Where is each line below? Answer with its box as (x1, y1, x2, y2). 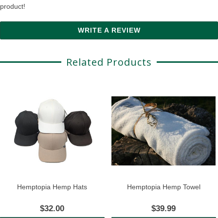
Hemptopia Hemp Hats (17, 182, 88, 191)
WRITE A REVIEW (77, 26, 141, 35)
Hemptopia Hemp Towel (127, 182, 200, 191)
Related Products (66, 55, 152, 69)
